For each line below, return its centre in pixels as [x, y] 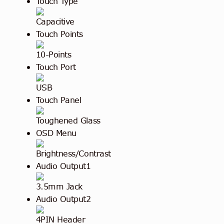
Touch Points [59, 34]
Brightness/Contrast [73, 153]
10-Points [53, 54]
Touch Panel [58, 100]
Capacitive [55, 21]
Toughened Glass [68, 120]
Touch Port [56, 67]
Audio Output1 [63, 166]
